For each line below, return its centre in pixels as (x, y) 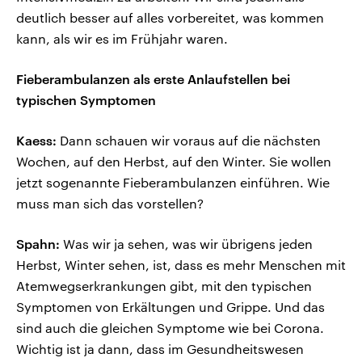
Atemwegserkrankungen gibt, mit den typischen (164, 286)
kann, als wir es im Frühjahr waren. (122, 39)
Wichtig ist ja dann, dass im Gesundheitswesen (160, 349)
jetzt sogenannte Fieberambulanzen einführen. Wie (173, 183)
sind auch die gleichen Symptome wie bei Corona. (170, 328)
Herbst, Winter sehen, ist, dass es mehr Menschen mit (181, 265)
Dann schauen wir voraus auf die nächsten (189, 141)
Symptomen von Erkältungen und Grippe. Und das (170, 307)
